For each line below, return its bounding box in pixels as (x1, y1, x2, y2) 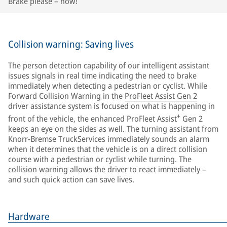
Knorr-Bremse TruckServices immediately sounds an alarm (8, 133, 209, 144)
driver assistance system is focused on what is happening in (8, 100, 215, 111)
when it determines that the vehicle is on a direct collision (8, 143, 207, 155)
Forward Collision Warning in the (8, 90, 125, 101)
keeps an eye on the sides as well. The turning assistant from (8, 123, 218, 134)
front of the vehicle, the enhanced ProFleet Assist (8, 112, 177, 124)
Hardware (8, 209, 50, 223)
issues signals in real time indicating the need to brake (8, 69, 197, 81)
